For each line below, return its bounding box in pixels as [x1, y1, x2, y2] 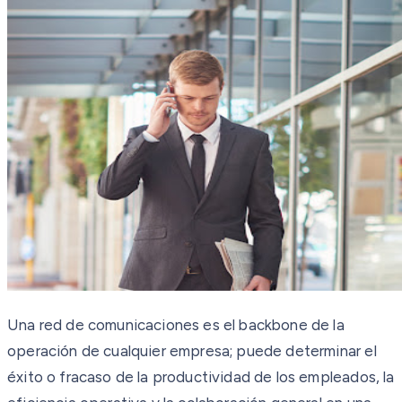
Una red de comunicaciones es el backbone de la [7, 315, 345, 334]
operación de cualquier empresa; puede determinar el [7, 341, 377, 360]
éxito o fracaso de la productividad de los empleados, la [7, 367, 395, 386]
